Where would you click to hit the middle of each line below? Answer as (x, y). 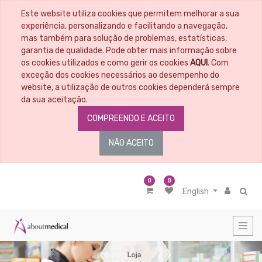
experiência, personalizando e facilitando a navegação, (124, 26)
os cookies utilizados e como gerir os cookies (106, 63)
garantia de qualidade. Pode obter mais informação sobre (129, 51)
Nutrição (19, 156)
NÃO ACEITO (131, 143)
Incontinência (29, 232)
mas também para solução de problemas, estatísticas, (124, 38)
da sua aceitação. (54, 100)
